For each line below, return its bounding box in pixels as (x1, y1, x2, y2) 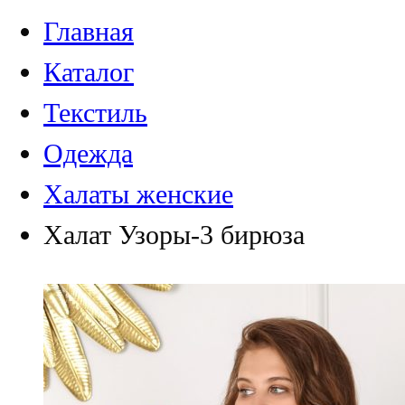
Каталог (43, 57, 134, 89)
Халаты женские (43, 179, 233, 211)
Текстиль (43, 98, 147, 129)
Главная (43, 16, 134, 48)
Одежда (43, 138, 133, 170)
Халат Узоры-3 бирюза (43, 220, 305, 251)
